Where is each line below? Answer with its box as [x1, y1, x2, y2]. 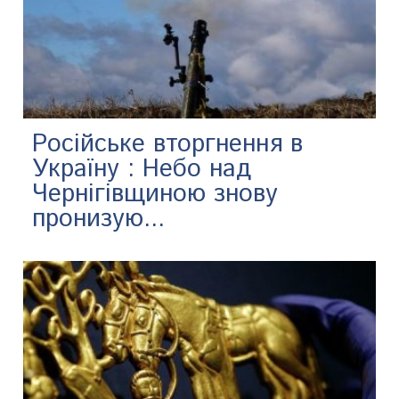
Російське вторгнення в [32, 126, 304, 163]
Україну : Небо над [32, 151, 252, 188]
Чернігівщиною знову [32, 176, 279, 213]
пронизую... [32, 201, 166, 238]
